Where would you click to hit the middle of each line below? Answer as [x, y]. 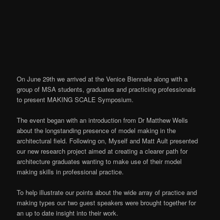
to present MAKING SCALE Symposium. [75, 99]
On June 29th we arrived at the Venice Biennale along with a [102, 79]
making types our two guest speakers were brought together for [107, 202]
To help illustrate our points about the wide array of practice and [107, 192]
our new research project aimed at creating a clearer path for [102, 151]
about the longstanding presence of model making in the [96, 130]
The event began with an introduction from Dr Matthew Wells [103, 120]
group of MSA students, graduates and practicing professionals [107, 89]
